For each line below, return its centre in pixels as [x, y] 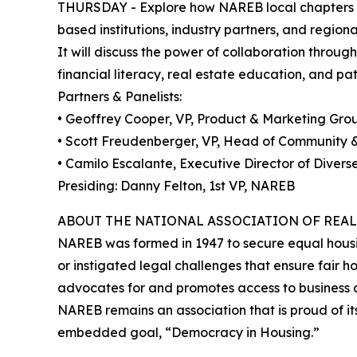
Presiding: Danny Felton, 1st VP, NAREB [176, 186]
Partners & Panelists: [120, 97]
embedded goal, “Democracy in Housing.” [188, 333]
